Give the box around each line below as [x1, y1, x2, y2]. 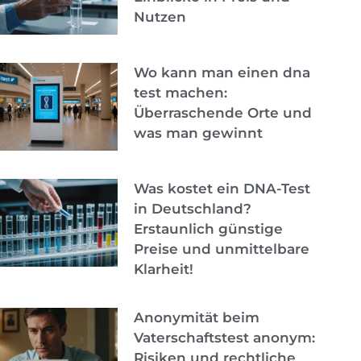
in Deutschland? [133, 200, 251, 217]
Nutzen [133, 8, 186, 25]
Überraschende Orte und [133, 104, 312, 121]
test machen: [133, 84, 227, 101]
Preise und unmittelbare [133, 240, 309, 257]
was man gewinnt [133, 124, 263, 141]
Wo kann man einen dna [133, 64, 310, 81]
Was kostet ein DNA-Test [133, 180, 310, 197]
